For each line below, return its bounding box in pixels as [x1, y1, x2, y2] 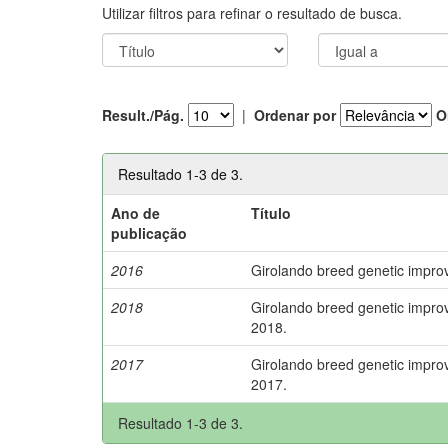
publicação [111, 222, 188, 243]
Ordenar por [254, 105, 336, 125]
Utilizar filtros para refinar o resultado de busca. [102, 2, 402, 23]
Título [251, 202, 292, 223]
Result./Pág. [102, 105, 184, 125]
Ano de [111, 202, 161, 223]
